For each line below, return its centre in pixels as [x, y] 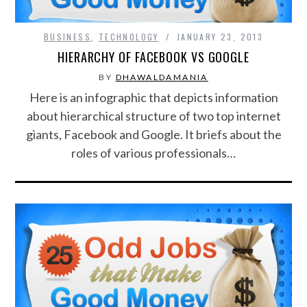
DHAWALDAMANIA [162, 77]
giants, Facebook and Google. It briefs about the [153, 135]
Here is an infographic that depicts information [153, 98]
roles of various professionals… [153, 153]
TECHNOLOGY [128, 37]
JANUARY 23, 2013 [220, 37]
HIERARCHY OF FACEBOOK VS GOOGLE [153, 57]
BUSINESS [67, 37]
